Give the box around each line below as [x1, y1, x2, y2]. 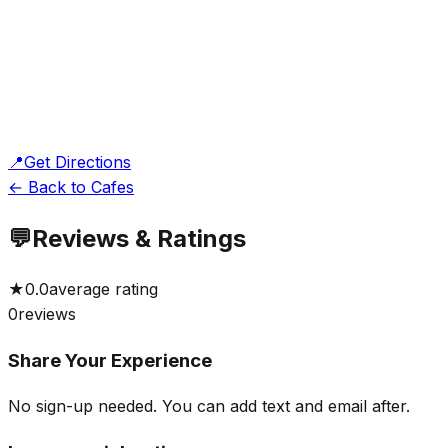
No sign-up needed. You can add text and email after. [8, 395, 410, 416]
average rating [49, 279, 158, 300]
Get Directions [24, 151, 131, 172]
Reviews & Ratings [32, 223, 246, 253]
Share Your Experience [8, 349, 212, 373]
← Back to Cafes [8, 176, 134, 197]
